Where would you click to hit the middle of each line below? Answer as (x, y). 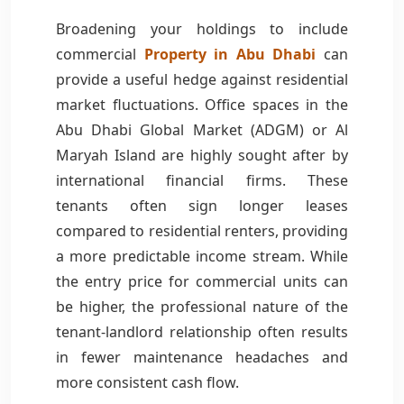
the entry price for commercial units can (202, 281)
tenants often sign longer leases (202, 205)
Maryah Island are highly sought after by (202, 155)
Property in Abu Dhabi (230, 54)
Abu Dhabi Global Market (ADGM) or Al (202, 129)
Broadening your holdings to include (202, 28)
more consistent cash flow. (147, 382)
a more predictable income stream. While (202, 256)
